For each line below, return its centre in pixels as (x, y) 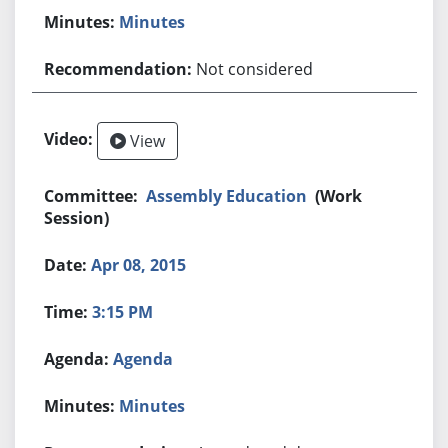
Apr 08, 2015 (139, 264)
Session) (77, 217)
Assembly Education (227, 195)
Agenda (143, 358)
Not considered (255, 68)
